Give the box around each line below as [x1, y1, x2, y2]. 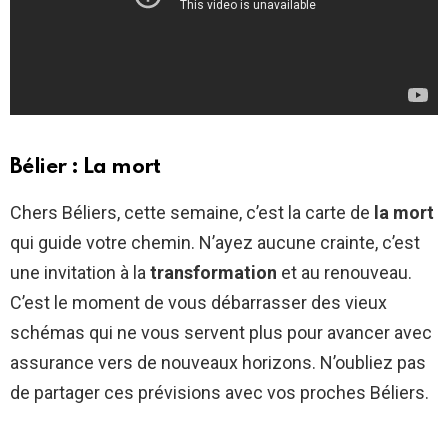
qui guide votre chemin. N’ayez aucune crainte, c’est [10, 231, 420, 253]
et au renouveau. [277, 261, 412, 283]
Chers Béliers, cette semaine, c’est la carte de [10, 201, 374, 223]
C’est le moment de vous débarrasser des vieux [10, 291, 387, 313]
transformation [150, 261, 277, 283]
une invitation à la [10, 261, 150, 283]
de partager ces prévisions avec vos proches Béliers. [10, 381, 429, 403]
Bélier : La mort [10, 156, 161, 178]
